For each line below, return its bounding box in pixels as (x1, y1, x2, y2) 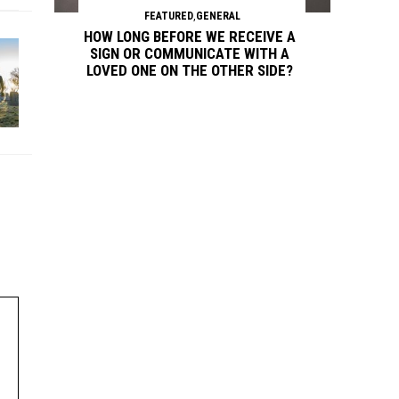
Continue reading (114, 145, 339, 182)
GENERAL (196, 10, 240, 22)
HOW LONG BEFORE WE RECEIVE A (84, 28, 296, 45)
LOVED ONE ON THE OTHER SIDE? (86, 61, 293, 79)
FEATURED (144, 10, 193, 22)
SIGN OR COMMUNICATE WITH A (90, 45, 289, 62)
